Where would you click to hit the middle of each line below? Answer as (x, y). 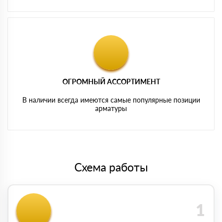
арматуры (111, 108)
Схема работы (111, 167)
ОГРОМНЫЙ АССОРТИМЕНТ (111, 81)
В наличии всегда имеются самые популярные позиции (111, 100)
